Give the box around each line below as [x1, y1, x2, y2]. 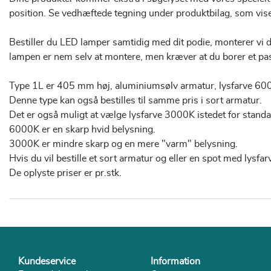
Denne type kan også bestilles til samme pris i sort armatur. [9, 95, 262, 105]
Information [151, 256, 200, 266]
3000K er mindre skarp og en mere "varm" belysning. [9, 139, 238, 149]
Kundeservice [18, 256, 76, 266]
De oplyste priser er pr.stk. [9, 168, 122, 178]
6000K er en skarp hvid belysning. [9, 124, 155, 134]
